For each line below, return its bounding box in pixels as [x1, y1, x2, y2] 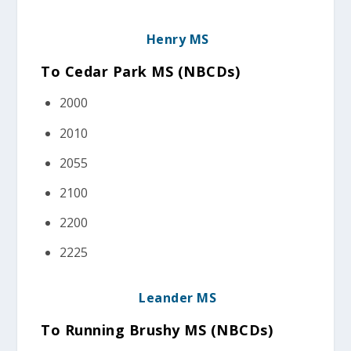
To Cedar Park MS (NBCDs [41, 62, 235, 81]
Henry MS [146, 31, 209, 49]
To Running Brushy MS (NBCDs [41, 320, 268, 339]
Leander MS [139, 288, 216, 306]
